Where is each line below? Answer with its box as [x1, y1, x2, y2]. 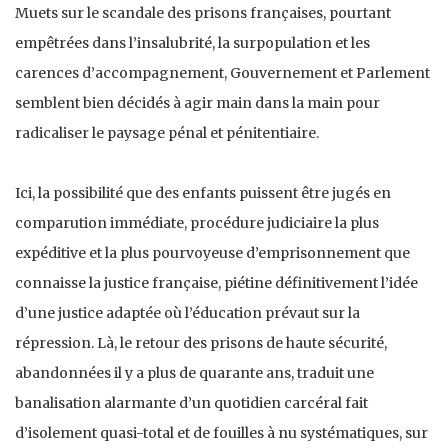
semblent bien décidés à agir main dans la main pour [15, 93, 380, 112]
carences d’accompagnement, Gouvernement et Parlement [15, 63, 430, 82]
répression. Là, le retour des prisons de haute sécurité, [15, 333, 387, 352]
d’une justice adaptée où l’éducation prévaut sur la [15, 303, 360, 322]
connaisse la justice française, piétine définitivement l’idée [15, 273, 418, 292]
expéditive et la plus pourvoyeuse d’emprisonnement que [15, 243, 410, 262]
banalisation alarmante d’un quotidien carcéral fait [15, 393, 368, 412]
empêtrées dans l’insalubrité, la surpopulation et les [15, 33, 370, 52]
